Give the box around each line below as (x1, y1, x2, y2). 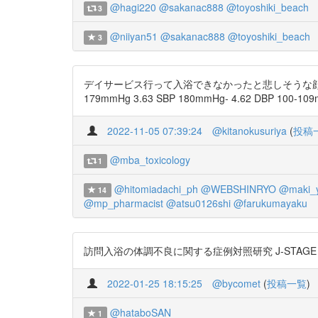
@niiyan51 (109, 29, 158, 43)
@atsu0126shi (166, 196, 231, 210)
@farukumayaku (234, 196, 307, 210)
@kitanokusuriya (212, 124, 287, 138)
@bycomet (212, 276, 261, 290)
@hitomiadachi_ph (114, 182, 198, 196)
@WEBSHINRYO (200, 182, 276, 196)
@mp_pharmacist (84, 196, 163, 210)
